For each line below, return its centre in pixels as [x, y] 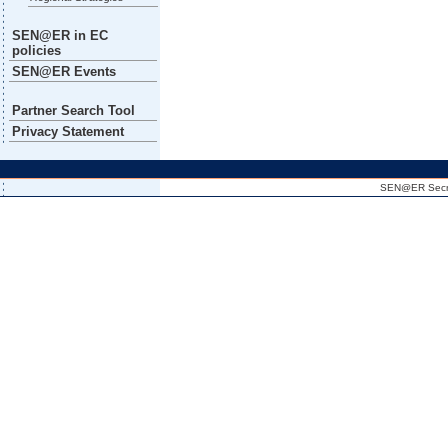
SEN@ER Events [63, 71]
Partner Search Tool [73, 110]
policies [36, 50]
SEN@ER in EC [59, 35]
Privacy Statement [67, 131]
